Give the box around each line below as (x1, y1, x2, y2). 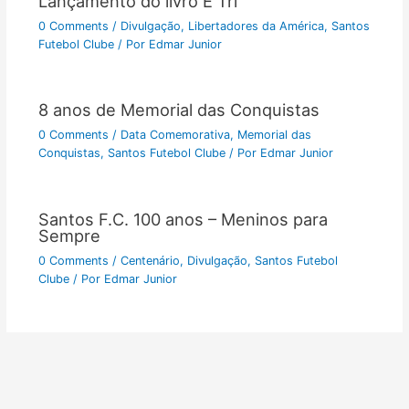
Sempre (37, 225, 100, 246)
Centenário (120, 253, 180, 267)
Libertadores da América (187, 18, 324, 33)
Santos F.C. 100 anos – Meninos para (37, 208, 328, 229)
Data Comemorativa (120, 128, 230, 142)
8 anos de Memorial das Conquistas (37, 100, 320, 121)
